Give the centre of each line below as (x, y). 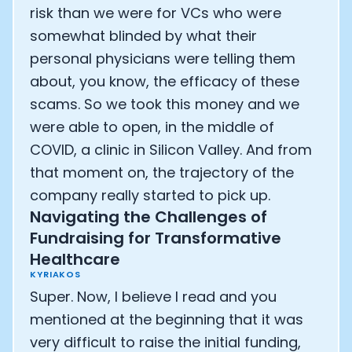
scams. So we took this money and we (165, 104)
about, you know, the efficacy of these (165, 81)
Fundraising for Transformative (156, 238)
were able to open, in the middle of (152, 127)
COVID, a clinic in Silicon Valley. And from (171, 150)
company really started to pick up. (150, 195)
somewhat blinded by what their (143, 36)
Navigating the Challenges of (148, 217)
